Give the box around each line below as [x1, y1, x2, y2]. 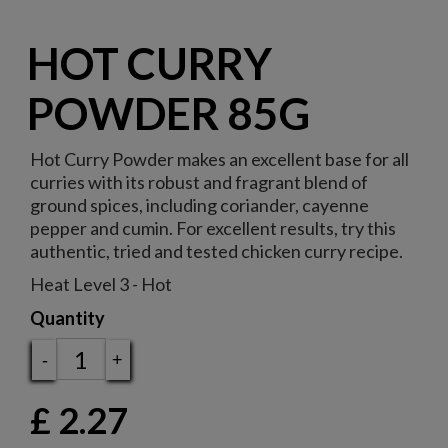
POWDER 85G [27, 87, 310, 140]
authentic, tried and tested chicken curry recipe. [30, 240, 403, 263]
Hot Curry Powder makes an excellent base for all [30, 148, 409, 171]
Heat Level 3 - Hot [30, 273, 172, 296]
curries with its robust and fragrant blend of [30, 171, 368, 194]
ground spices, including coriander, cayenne [30, 194, 369, 217]
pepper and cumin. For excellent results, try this [30, 217, 396, 240]
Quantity [30, 307, 105, 330]
